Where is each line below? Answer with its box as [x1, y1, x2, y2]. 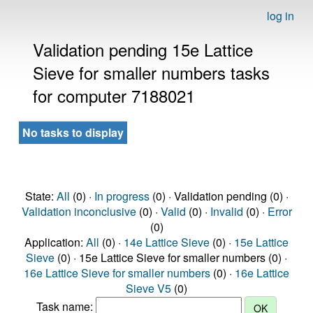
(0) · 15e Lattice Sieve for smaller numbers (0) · [54, 249, 287, 265]
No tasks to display [22, 124, 124, 140]
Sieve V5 [126, 280, 171, 296]
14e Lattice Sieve [124, 234, 210, 250]
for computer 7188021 [33, 83, 195, 108]
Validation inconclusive [21, 203, 136, 219]
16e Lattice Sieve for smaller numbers [24, 265, 210, 281]
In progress [94, 188, 150, 204]
